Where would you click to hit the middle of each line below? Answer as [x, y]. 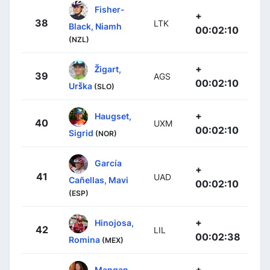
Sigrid [81, 133]
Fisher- [110, 9]
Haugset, [113, 116]
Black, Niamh [95, 26]
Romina [84, 239]
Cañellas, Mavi [99, 180]
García [108, 163]
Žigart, [108, 69]
